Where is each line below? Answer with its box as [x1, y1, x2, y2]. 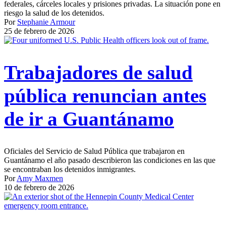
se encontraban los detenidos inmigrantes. [4, 165, 136, 174]
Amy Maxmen [17, 174, 63, 183]
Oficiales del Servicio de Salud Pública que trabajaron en [4, 147, 185, 156]
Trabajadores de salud [4, 62, 193, 84]
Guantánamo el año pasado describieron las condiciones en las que [4, 156, 215, 165]
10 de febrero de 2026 [4, 183, 74, 192]
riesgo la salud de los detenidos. [4, 8, 104, 17]
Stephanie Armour [17, 17, 75, 26]
